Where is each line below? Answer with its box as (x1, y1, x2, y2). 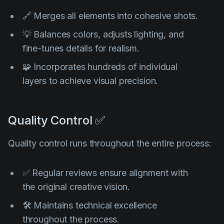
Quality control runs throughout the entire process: (8, 137, 211, 148)
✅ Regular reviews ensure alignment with (22, 167, 188, 178)
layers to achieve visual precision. (22, 75, 158, 86)
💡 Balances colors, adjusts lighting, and (22, 28, 184, 39)
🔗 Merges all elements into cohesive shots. (22, 10, 198, 21)
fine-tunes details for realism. (22, 42, 139, 53)
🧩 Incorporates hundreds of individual (22, 61, 177, 72)
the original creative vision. (22, 181, 130, 192)
